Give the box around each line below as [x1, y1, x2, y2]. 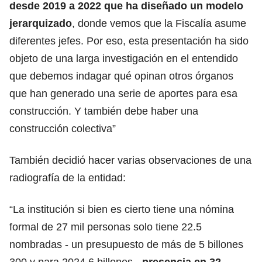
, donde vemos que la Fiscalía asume [72, 17, 246, 29]
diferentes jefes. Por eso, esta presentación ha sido [9, 35, 249, 47]
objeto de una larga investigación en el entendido [9, 52, 238, 64]
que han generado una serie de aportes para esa [9, 87, 237, 99]
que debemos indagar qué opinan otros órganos [9, 70, 233, 82]
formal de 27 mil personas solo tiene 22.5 [9, 220, 202, 233]
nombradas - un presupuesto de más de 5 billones [9, 238, 243, 250]
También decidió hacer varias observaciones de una [9, 154, 251, 166]
